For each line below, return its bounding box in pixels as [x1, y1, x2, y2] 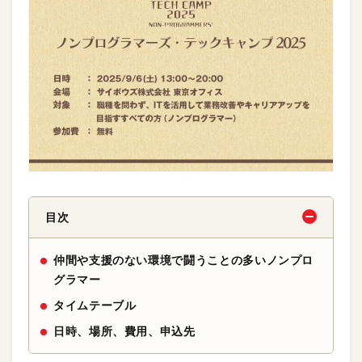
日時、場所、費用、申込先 [53, 325, 196, 338]
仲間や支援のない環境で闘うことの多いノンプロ [53, 254, 314, 267]
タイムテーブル [53, 299, 137, 312]
